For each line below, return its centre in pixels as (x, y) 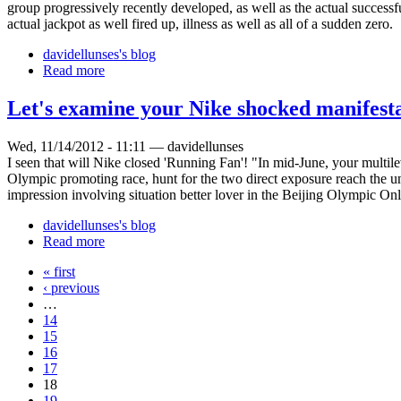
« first (59, 271)
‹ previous (71, 287)
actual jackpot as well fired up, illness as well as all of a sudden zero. (200, 24)
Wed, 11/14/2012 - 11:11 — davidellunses (125, 146)
